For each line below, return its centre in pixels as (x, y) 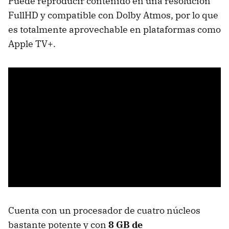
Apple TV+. (32, 43)
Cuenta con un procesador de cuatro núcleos (104, 210)
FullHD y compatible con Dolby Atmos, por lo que (113, 15)
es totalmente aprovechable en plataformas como (114, 29)
